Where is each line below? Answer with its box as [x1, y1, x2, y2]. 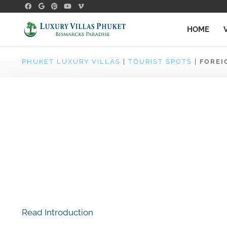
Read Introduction [21, 207, 93, 217]
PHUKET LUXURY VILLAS [21, 58, 121, 65]
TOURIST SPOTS [128, 58, 192, 65]
